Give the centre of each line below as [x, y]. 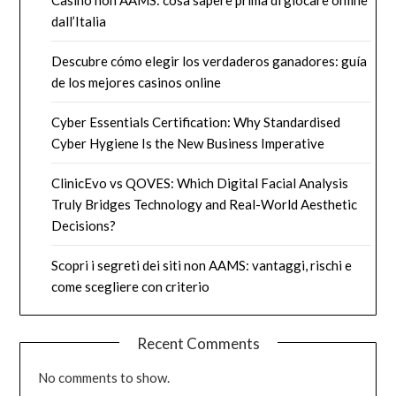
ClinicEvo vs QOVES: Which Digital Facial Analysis [200, 183]
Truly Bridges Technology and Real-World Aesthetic [205, 205]
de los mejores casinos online [137, 83]
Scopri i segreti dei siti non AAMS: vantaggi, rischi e [202, 266]
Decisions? [84, 226]
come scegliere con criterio [131, 287]
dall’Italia [79, 22]
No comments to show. [104, 378]
